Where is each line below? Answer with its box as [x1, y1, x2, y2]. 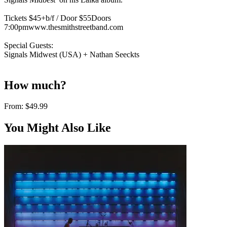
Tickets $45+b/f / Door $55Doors [4, 13, 111, 22]
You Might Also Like [4, 121, 111, 135]
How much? [4, 78, 66, 92]
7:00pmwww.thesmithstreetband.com [4, 22, 123, 31]
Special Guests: [4, 41, 53, 50]
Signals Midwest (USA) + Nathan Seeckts [4, 50, 139, 59]
